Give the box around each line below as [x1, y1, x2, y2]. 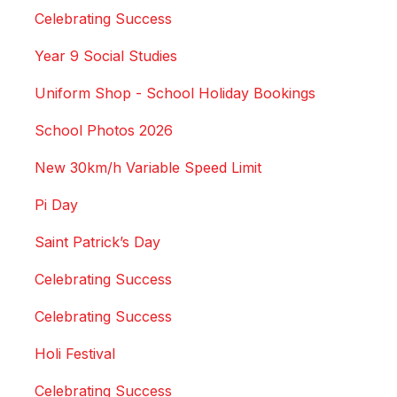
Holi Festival [35, 345, 115, 363]
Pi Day [35, 196, 78, 214]
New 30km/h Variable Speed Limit [35, 159, 261, 177]
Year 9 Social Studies [35, 47, 177, 66]
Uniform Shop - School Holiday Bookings [35, 84, 315, 103]
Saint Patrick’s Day [35, 233, 160, 252]
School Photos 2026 [35, 121, 173, 140]
